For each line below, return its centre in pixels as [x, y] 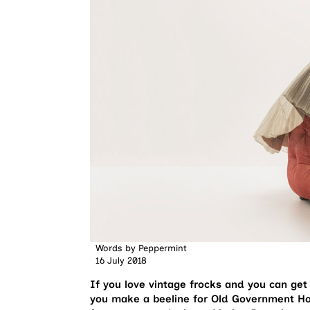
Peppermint [161, 248]
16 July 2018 [121, 260]
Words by [116, 248]
